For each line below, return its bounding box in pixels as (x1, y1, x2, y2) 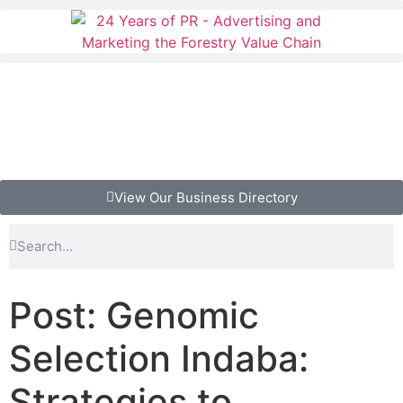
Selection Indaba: (9, 336, 309, 381)
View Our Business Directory (113, 188, 298, 206)
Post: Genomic (9, 292, 259, 337)
